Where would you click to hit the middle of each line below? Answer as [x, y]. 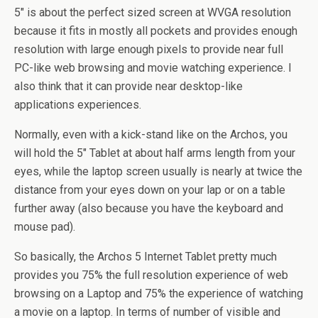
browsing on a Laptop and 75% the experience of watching [159, 294]
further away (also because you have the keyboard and [149, 208]
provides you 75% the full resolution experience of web [151, 275]
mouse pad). [45, 227]
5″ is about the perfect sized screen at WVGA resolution [153, 12]
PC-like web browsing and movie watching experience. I [153, 68]
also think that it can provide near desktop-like [128, 86]
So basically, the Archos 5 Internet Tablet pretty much [146, 257]
